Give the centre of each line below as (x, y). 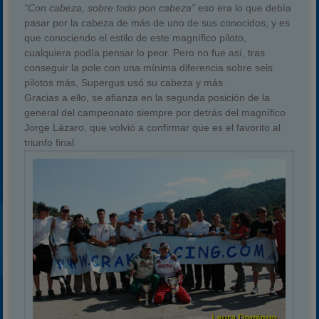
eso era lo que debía (244, 8)
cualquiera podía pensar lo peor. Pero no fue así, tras (145, 53)
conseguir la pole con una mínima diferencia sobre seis (149, 68)
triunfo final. (51, 142)
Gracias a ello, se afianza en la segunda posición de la (147, 98)
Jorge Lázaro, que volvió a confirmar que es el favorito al (153, 127)
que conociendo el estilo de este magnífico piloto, (136, 38)
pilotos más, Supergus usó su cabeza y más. (125, 83)
